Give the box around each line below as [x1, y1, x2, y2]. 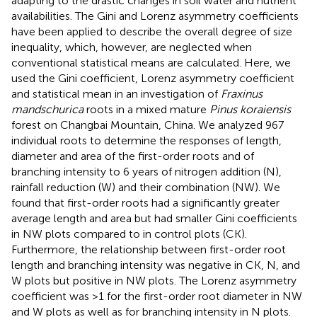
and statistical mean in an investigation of [11, 86, 221, 100]
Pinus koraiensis [209, 102, 291, 116]
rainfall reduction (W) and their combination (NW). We [11, 180, 280, 194]
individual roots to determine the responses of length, [11, 133, 282, 147]
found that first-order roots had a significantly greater [11, 195, 279, 209]
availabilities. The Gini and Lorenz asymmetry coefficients [11, 8, 299, 23]
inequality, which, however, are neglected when [11, 40, 252, 54]
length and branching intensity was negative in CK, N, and [11, 258, 300, 272]
